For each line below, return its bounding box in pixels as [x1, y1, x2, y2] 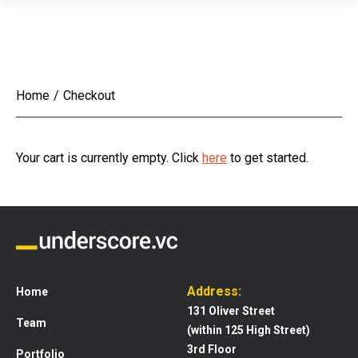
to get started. [227, 150, 308, 165]
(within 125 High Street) [187, 323, 310, 336]
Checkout [63, 88, 115, 103]
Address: [187, 283, 241, 299]
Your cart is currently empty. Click [16, 150, 202, 165]
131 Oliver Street [187, 304, 275, 317]
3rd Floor [187, 342, 237, 356]
